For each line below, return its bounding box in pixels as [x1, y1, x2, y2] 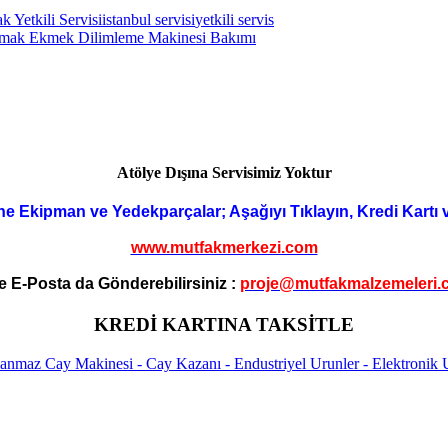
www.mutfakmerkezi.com [130, 238, 318, 256]
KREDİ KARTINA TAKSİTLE [94, 314, 354, 336]
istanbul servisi [102, 10, 195, 28]
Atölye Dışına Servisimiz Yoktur [116, 163, 332, 181]
